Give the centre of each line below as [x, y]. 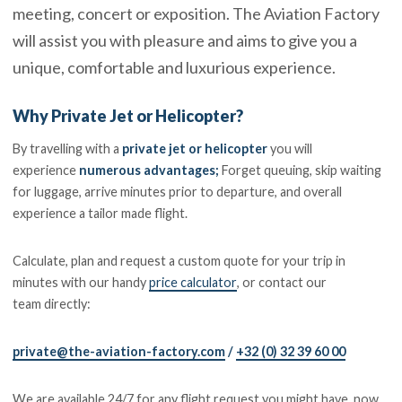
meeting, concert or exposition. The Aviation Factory [197, 14]
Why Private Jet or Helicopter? [128, 115]
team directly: [52, 304]
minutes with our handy [81, 283]
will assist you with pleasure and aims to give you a [185, 41]
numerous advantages [148, 170]
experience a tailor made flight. [100, 214]
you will [290, 149]
